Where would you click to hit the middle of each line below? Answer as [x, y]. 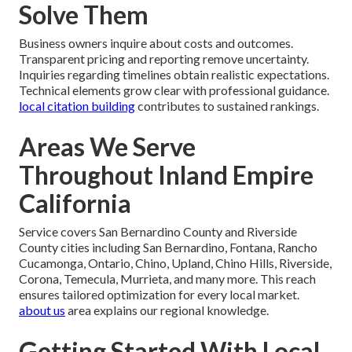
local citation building [77, 106]
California [75, 203]
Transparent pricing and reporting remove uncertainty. [164, 59]
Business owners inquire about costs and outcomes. [156, 43]
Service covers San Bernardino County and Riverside [158, 232]
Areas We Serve [107, 147]
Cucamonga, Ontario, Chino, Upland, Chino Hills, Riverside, [175, 263]
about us [42, 310]
